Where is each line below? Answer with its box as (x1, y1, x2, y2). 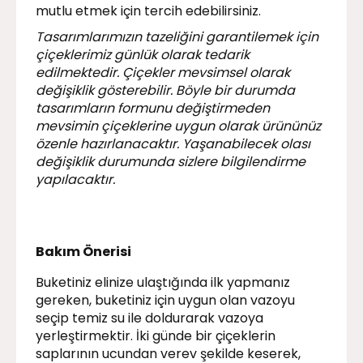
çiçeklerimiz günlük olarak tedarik (36, 45, 250, 64)
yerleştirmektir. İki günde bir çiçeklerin (36, 326, 275, 345)
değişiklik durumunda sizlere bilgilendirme (36, 152, 305, 171)
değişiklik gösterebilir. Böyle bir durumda (36, 80, 295, 100)
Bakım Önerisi (36, 241, 131, 261)
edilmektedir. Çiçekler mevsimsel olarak (36, 62, 290, 82)
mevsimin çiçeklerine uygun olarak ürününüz (36, 116, 321, 135)
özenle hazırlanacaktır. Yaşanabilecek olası (36, 134, 310, 153)
